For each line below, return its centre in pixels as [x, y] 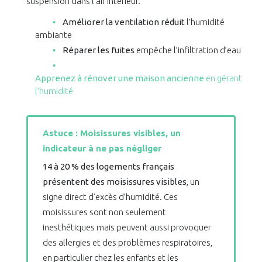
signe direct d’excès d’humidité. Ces [110, 197]
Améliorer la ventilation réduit [123, 22]
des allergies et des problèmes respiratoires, [127, 243]
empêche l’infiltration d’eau [187, 50]
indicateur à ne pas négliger [102, 149]
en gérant [223, 78]
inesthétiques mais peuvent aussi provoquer [127, 227]
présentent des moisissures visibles [115, 182]
